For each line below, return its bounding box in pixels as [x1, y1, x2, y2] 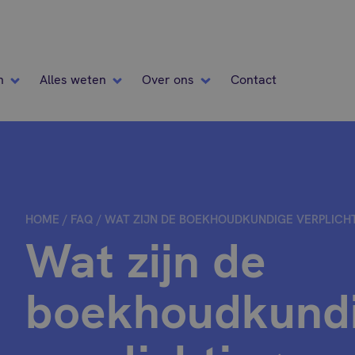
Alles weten [40, 71, 107, 88]
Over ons [142, 71, 195, 88]
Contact [230, 71, 277, 88]
